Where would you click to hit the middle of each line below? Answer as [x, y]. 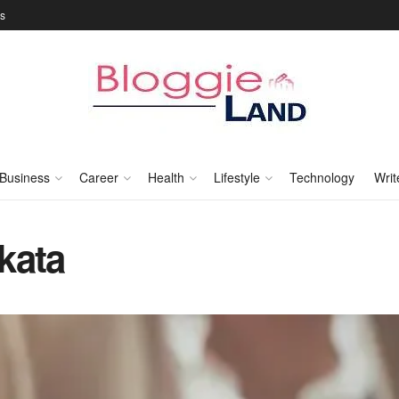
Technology [322, 177]
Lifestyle [236, 177]
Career [98, 177]
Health [166, 177]
